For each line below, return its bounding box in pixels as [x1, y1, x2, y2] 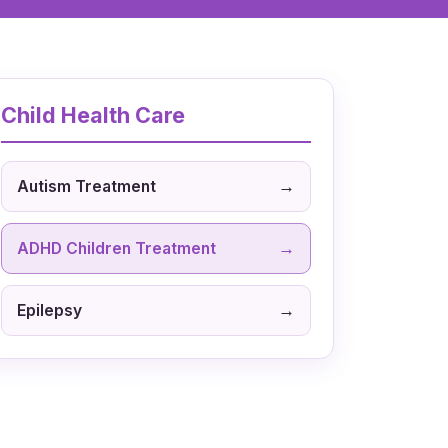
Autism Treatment [17, 176, 156, 196]
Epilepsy [17, 300, 82, 320]
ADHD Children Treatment [17, 238, 216, 258]
